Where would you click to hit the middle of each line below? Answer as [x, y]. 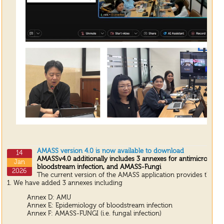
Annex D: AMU [49, 198]
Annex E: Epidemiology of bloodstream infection [99, 206]
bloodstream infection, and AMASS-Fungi [99, 167]
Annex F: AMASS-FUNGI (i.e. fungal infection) [94, 214]
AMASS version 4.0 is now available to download [110, 151]
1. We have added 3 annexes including [64, 183]
